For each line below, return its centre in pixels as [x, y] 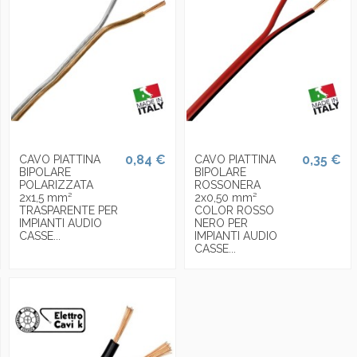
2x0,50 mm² [225, 197]
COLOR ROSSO [234, 210]
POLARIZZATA [56, 184]
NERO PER [221, 223]
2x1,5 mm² [45, 197]
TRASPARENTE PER [68, 210]
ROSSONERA [227, 184]
